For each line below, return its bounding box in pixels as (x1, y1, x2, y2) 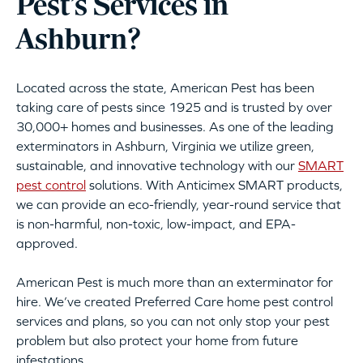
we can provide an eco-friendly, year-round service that (16, 197, 341, 212)
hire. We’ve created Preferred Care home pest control (16, 294, 333, 310)
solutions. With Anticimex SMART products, (86, 177, 343, 193)
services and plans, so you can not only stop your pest (16, 314, 330, 329)
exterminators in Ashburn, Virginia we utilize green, (16, 139, 314, 154)
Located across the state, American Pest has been (16, 80, 314, 96)
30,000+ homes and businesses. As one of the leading (16, 119, 334, 135)
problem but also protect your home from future (16, 333, 298, 348)
